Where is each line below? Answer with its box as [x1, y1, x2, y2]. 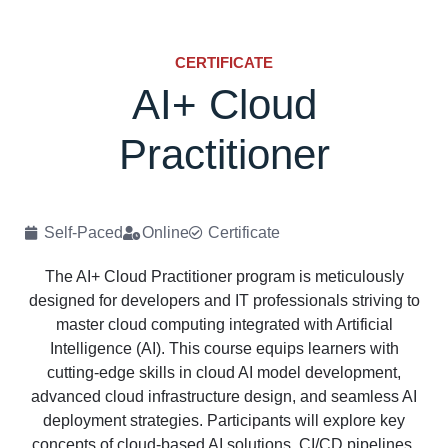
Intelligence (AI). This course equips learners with [49, 339, 399, 357]
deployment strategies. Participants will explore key [43, 411, 405, 429]
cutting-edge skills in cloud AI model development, [47, 363, 401, 381]
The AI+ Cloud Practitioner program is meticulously [44, 267, 404, 285]
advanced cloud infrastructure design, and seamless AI [31, 387, 417, 405]
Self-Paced [44, 223, 123, 241]
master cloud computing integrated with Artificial [55, 315, 393, 333]
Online [142, 223, 189, 241]
